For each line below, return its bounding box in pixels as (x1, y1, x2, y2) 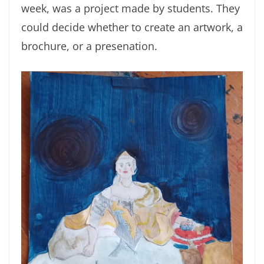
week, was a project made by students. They (21, 1, 240, 16)
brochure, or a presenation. (21, 39, 157, 54)
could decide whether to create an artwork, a (21, 20, 243, 35)
